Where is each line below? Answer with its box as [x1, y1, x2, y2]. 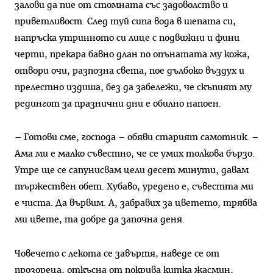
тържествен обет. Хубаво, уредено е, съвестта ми [15, 182, 253, 192]
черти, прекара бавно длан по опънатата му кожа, [15, 49, 250, 59]
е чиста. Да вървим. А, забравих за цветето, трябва [15, 199, 257, 208]
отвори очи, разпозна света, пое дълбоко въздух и [15, 66, 244, 76]
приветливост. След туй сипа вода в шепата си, [15, 16, 236, 26]
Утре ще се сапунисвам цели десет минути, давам [15, 166, 249, 175]
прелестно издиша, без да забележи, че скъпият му [15, 82, 252, 92]
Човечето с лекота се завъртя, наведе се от [15, 249, 219, 259]
